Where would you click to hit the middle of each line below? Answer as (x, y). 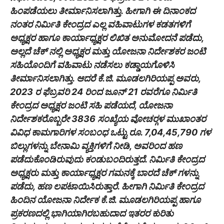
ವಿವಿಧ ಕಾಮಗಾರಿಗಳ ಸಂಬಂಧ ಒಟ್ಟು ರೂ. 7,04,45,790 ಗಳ (110, 132)
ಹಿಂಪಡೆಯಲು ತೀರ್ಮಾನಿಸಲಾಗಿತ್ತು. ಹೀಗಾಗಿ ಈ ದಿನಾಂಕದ (103, 11)
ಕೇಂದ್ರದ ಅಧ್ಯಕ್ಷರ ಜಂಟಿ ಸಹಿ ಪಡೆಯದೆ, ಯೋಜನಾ (91, 105)
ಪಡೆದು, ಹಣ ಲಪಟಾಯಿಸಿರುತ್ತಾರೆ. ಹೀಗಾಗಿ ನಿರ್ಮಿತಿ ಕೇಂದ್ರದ (107, 186)
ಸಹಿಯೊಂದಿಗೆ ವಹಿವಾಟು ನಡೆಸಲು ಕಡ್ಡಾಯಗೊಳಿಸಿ (92, 65)
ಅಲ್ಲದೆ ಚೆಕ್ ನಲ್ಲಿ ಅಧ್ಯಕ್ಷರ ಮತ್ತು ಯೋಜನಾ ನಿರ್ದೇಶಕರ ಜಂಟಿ (108, 51)
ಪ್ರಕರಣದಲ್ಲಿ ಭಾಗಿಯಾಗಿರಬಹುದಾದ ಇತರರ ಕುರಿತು (92, 213)
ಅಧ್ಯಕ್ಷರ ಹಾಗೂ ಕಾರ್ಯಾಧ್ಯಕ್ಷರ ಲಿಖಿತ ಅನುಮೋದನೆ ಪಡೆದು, (107, 38)
